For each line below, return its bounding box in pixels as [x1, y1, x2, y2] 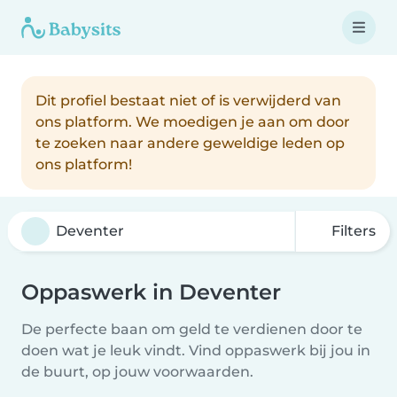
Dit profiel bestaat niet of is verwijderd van [35, 92, 341, 109]
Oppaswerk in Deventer [21, 279, 281, 305]
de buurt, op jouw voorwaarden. [21, 363, 253, 380]
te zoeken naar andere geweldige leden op [35, 135, 345, 152]
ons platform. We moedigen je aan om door [35, 113, 350, 130]
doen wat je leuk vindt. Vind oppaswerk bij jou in [21, 342, 370, 359]
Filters [328, 222, 376, 239]
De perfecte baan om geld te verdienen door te [21, 321, 362, 338]
